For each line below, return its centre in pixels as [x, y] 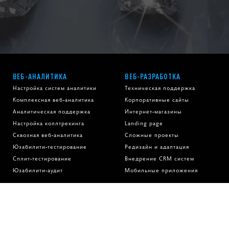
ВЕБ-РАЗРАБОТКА [153, 76]
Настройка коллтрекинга [49, 123]
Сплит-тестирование [42, 158]
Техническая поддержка [160, 88]
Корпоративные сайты [157, 100]
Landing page [144, 123]
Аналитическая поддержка [52, 111]
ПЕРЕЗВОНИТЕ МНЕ [165, 222]
